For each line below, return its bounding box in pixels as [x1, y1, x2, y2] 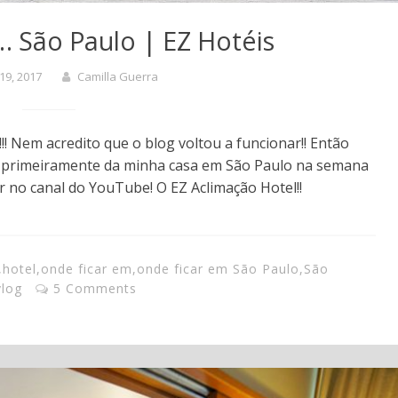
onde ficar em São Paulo [137, 260, 300, 278]
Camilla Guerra [77, 68, 159, 85]
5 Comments [52, 280, 137, 298]
